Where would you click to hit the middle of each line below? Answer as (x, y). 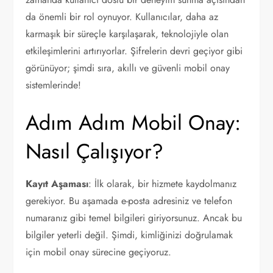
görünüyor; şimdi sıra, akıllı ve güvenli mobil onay (128, 68)
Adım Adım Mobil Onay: (133, 123)
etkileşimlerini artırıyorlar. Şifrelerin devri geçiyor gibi (134, 51)
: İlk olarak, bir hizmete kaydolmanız (163, 184)
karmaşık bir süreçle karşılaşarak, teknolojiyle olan (127, 34)
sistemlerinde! (54, 85)
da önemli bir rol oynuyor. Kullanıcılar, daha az (122, 17)
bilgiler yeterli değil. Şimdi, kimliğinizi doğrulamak (129, 235)
